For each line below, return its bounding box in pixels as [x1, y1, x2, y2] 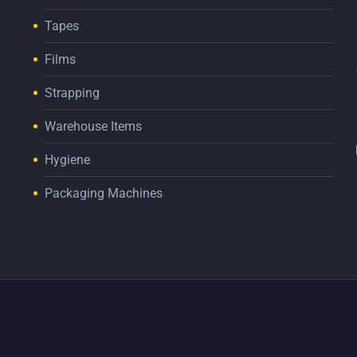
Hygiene [45, 152, 90, 168]
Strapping [45, 85, 100, 101]
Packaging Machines [45, 186, 163, 202]
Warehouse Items [45, 119, 142, 135]
